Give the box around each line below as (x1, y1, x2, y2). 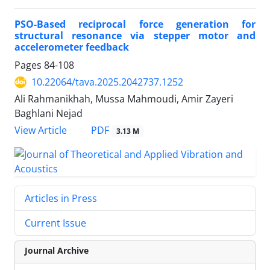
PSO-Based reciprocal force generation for (14, 17, 256, 31)
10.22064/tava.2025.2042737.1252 (31, 75, 183, 89)
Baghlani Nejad (14, 107, 83, 121)
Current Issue (25, 216, 86, 230)
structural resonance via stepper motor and (14, 29, 256, 43)
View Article (14, 124, 67, 137)
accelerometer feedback (14, 40, 129, 54)
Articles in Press (25, 192, 97, 206)
